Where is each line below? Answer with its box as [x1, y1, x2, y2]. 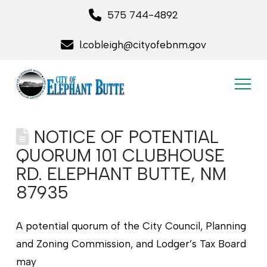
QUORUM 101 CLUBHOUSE [15, 145, 225, 166]
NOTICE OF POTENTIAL [29, 127, 219, 148]
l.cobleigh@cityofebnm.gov [79, 39, 206, 51]
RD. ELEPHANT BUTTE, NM [15, 164, 226, 185]
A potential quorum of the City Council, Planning [15, 220, 246, 232]
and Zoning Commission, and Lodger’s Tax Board [15, 238, 246, 250]
